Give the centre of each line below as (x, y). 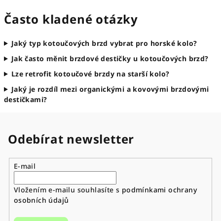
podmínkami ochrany (159, 189)
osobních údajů (41, 200)
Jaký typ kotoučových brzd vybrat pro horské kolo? (104, 43)
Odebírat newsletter (71, 139)
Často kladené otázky (71, 19)
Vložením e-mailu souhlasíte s (68, 189)
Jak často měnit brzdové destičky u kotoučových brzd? (110, 58)
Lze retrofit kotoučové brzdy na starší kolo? (90, 74)
